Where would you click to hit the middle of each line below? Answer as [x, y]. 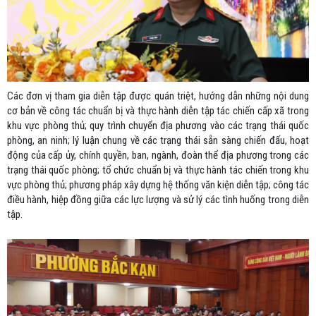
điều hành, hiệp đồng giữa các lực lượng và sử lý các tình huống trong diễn [158, 200]
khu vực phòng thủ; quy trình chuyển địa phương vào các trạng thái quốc [158, 126]
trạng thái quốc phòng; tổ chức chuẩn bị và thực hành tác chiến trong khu [158, 170]
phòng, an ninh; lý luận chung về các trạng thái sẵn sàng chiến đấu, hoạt [158, 141]
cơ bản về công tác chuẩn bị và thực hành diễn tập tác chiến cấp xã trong [158, 111]
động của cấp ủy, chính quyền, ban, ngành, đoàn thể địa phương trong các [158, 156]
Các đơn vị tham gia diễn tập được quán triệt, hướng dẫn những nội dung [158, 96]
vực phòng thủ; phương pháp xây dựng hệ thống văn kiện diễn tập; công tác [158, 185]
